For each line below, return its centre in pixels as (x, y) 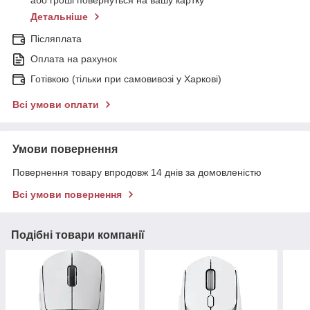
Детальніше (59, 17)
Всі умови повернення (67, 195)
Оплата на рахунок (74, 59)
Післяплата (56, 39)
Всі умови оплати (56, 105)
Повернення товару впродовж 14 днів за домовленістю (137, 173)
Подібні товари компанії (78, 235)
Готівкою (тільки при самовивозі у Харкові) (126, 79)
